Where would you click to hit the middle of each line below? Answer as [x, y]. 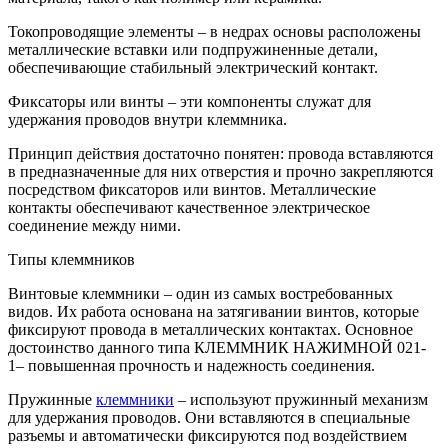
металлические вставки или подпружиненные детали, [193, 50]
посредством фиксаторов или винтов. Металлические [192, 190]
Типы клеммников [71, 260]
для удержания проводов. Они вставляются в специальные [209, 418]
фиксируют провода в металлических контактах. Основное [210, 330]
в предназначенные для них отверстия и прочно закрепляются [220, 172]
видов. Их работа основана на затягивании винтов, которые [213, 312]
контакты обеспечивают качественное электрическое [189, 208]
